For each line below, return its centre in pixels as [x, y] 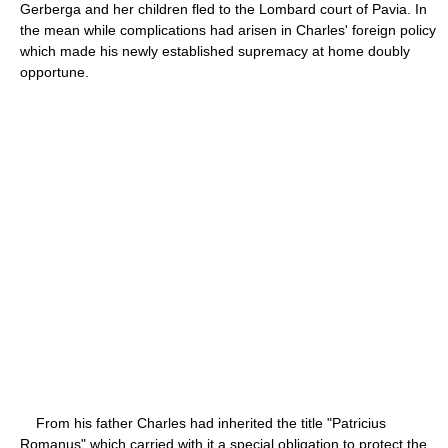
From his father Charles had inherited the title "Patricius [203, 422]
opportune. [54, 71]
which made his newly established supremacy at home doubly [215, 50]
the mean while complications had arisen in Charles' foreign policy [228, 29]
